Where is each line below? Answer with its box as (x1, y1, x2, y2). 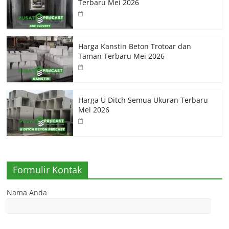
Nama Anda (7, 187, 48, 197)
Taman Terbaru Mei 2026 (78, 51, 165, 61)
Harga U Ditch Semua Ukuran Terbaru (78, 95, 209, 105)
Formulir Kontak (13, 163, 82, 176)
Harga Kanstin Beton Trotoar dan (78, 41, 192, 51)
